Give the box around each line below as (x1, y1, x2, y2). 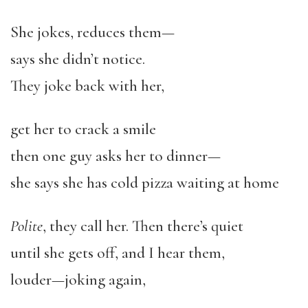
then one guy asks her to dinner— (10, 146, 221, 166)
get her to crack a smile (10, 120, 156, 140)
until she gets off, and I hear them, (10, 243, 225, 263)
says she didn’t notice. (10, 49, 145, 69)
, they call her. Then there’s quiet (43, 217, 243, 236)
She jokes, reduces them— (10, 23, 175, 43)
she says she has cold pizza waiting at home (10, 173, 279, 193)
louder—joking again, (10, 270, 146, 290)
